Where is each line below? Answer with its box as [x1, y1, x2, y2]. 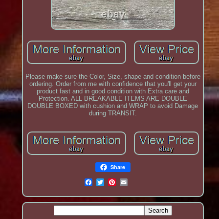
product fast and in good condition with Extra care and [36, 88, 189, 95]
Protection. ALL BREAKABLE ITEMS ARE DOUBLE [38, 95, 187, 103]
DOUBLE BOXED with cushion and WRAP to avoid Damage [27, 102, 198, 110]
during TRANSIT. [88, 109, 137, 117]
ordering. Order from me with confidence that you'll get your [29, 80, 197, 88]
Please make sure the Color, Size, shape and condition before [25, 73, 200, 81]
